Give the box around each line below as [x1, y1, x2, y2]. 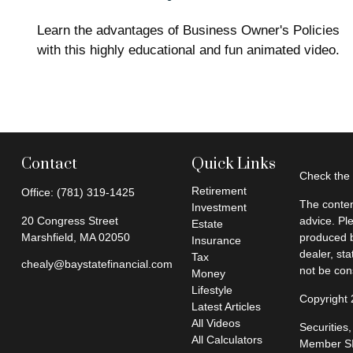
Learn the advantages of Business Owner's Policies [36, 22, 340, 38]
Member [299, 336, 345, 350]
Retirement [191, 184, 247, 197]
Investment [191, 200, 247, 214]
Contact [20, 154, 77, 174]
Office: [20, 185, 57, 199]
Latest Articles [191, 299, 261, 313]
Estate [191, 217, 223, 230]
